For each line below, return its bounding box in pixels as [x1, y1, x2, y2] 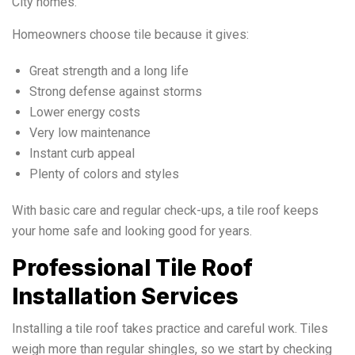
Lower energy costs [29, 104, 140, 120]
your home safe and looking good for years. [12, 223, 252, 239]
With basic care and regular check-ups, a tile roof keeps [12, 202, 319, 218]
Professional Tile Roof [12, 254, 253, 281]
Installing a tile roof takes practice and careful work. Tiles [12, 320, 328, 336]
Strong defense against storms [29, 83, 202, 99]
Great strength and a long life [29, 63, 189, 78]
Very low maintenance [29, 124, 151, 140]
